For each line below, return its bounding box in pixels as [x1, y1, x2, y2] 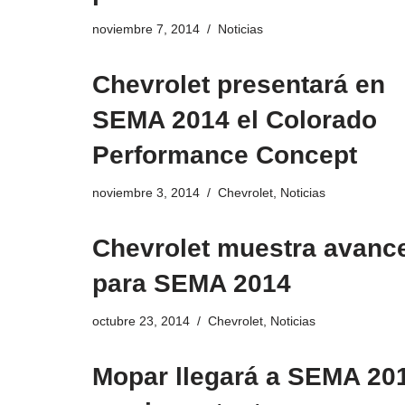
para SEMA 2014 [92, 269, 291, 298]
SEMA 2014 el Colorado [92, 106, 377, 135]
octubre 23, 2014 [92, 314, 190, 329]
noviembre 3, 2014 [92, 185, 200, 201]
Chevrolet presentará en [92, 71, 385, 99]
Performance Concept [92, 141, 357, 170]
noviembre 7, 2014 [92, 22, 200, 37]
